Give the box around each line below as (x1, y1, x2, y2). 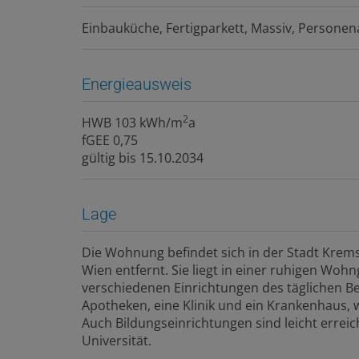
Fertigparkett (166, 18, 244, 37)
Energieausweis (82, 74, 192, 94)
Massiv (251, 18, 292, 37)
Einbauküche (82, 18, 159, 37)
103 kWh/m (115, 113, 183, 131)
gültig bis (82, 148, 136, 167)
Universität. (82, 331, 151, 349)
